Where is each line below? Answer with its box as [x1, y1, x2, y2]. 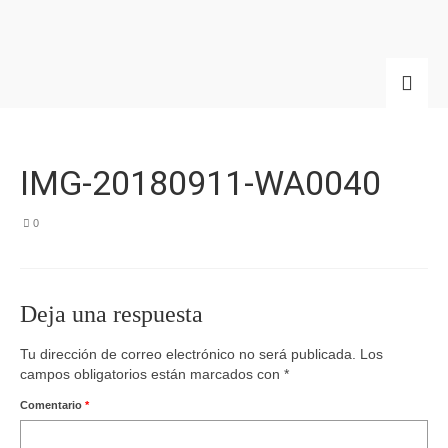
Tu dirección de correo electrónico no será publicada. [20, 346, 356, 362]
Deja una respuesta [20, 301, 203, 327]
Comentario [20, 399, 85, 411]
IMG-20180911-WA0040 [20, 163, 381, 203]
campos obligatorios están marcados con [20, 366, 284, 382]
